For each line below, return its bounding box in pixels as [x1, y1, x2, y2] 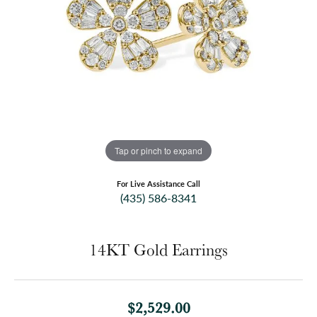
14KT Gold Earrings [89, 239, 228, 261]
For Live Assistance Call [117, 178, 200, 190]
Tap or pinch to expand [115, 144, 202, 156]
